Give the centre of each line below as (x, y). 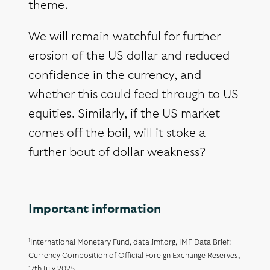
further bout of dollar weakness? (117, 153)
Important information (95, 209)
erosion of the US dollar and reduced (129, 56)
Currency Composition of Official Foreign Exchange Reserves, (134, 256)
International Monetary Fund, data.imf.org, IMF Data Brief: (130, 243)
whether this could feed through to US (133, 95)
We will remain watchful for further (124, 37)
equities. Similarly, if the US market (124, 114)
